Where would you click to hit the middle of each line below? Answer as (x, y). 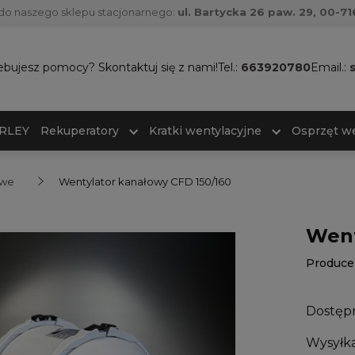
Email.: (330, 67)
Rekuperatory (79, 130)
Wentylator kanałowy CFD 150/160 (145, 181)
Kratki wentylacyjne (205, 130)
